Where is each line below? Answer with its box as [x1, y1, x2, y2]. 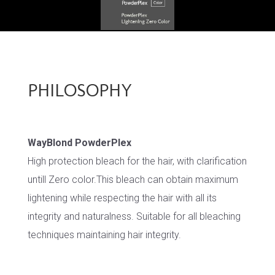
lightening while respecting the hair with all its [27, 192, 217, 204]
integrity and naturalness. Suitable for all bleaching [27, 211, 241, 223]
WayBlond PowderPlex [27, 137, 131, 149]
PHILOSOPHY [27, 79, 132, 102]
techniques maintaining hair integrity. [27, 229, 181, 241]
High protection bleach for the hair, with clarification [27, 155, 247, 168]
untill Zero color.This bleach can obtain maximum [27, 174, 238, 186]
